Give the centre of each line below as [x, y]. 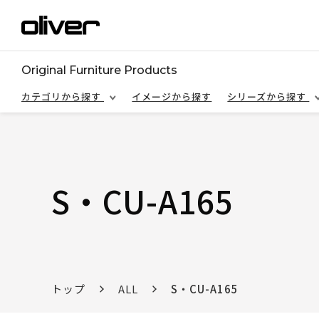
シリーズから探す [268, 96]
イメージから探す [172, 96]
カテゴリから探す [63, 96]
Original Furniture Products [99, 70]
